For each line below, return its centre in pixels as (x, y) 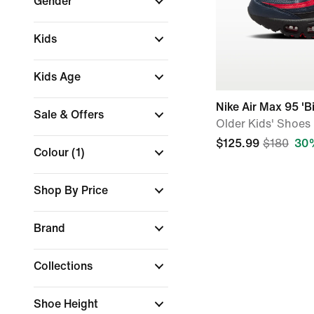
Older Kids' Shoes (263, 124)
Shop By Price (72, 190)
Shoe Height (67, 304)
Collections (64, 266)
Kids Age (59, 77)
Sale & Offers (70, 115)
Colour (53, 152)
